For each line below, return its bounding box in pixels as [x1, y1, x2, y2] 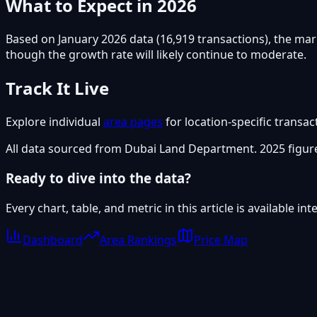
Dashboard [23, 232, 83, 248]
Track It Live [6, 76, 109, 100]
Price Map [194, 232, 248, 248]
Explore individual [6, 113, 103, 129]
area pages [103, 113, 163, 129]
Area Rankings [100, 232, 177, 248]
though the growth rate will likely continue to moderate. [6, 46, 306, 62]
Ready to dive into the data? [6, 169, 191, 188]
